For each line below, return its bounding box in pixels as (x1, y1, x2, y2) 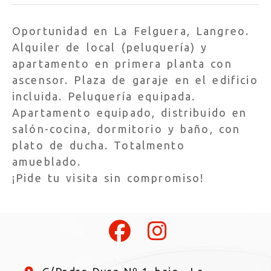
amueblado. (12, 155, 82, 168)
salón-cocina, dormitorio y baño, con (12, 122, 241, 135)
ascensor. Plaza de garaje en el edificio (12, 73, 258, 86)
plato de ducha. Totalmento (12, 139, 185, 151)
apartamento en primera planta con (12, 57, 232, 70)
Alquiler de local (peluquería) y (12, 41, 208, 53)
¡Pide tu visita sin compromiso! (12, 171, 204, 184)
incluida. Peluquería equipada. (12, 90, 196, 102)
